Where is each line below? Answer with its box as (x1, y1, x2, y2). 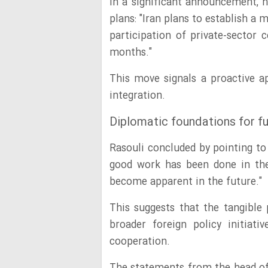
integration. (109, 88, 165, 104)
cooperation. (109, 234, 170, 250)
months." (109, 45, 155, 61)
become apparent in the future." (109, 174, 262, 190)
